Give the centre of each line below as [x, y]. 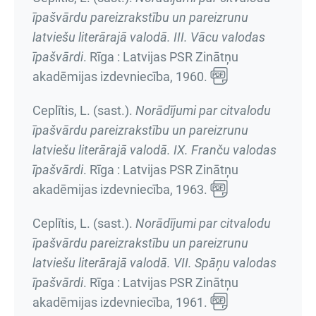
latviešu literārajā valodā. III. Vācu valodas [149, 37]
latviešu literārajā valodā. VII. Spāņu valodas [154, 263]
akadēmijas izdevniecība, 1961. [121, 302]
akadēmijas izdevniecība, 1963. [121, 189]
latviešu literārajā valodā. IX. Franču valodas [154, 150]
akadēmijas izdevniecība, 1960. [121, 77]
